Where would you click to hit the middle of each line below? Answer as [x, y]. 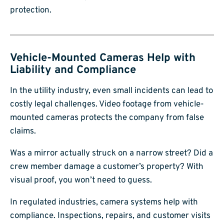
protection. [31, 11]
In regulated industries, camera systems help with [104, 202]
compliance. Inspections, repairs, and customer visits [110, 216]
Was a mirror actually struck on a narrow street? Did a [111, 153]
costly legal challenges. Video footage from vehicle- [107, 104]
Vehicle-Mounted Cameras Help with [103, 58]
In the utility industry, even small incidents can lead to [111, 91]
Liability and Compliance [73, 70]
